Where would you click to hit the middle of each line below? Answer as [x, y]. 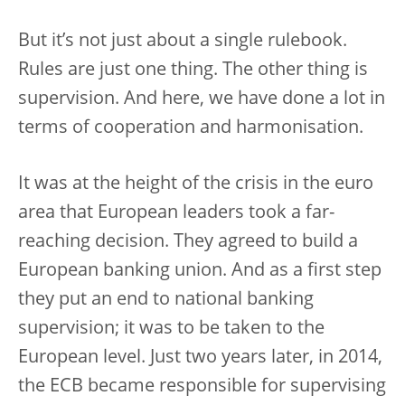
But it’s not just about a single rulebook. [183, 41]
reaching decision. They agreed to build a [188, 242]
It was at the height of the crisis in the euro [196, 184]
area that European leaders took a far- [176, 213]
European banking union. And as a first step [200, 271]
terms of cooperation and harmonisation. [191, 128]
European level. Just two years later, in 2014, [200, 358]
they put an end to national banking [166, 300]
